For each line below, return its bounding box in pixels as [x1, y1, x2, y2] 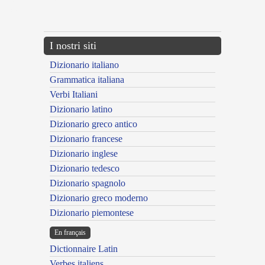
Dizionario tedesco [50, 163, 119, 174]
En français [54, 228, 86, 237]
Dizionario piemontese [50, 208, 134, 218]
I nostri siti [50, 40, 96, 52]
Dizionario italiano [50, 60, 119, 70]
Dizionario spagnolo [50, 178, 125, 189]
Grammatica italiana [50, 75, 124, 85]
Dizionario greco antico [50, 119, 137, 130]
